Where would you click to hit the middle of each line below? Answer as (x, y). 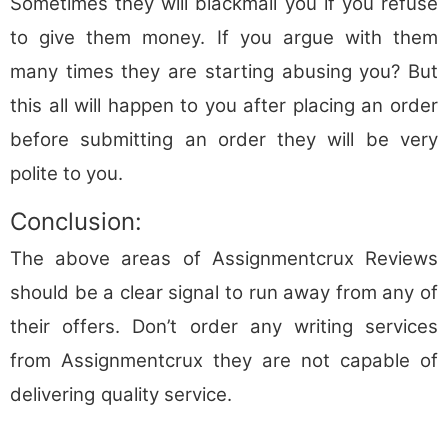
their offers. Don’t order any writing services (224, 326)
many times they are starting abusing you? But (224, 72)
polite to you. (66, 174)
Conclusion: (76, 221)
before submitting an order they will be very (224, 140)
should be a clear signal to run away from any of (224, 292)
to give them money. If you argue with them (224, 38)
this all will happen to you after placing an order (224, 106)
